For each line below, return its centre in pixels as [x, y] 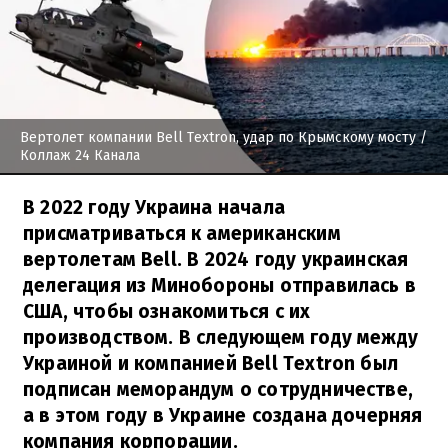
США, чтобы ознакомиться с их [167, 311]
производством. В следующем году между [221, 337]
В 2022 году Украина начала [154, 207]
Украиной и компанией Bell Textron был [211, 363]
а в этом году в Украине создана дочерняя [223, 415]
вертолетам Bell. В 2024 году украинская [216, 259]
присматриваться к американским [182, 233]
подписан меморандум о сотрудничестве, [218, 389]
